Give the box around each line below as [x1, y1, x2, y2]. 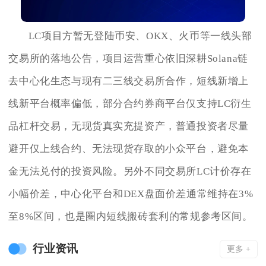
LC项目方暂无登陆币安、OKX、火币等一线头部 [28, 30, 252, 42]
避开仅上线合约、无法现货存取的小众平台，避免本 [8, 143, 249, 155]
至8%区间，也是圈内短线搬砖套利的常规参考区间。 [8, 211, 253, 223]
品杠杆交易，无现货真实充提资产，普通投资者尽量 [8, 121, 249, 132]
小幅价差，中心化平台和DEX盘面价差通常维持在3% [8, 188, 254, 200]
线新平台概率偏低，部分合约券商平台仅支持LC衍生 [8, 98, 252, 110]
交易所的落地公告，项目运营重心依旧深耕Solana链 [8, 53, 248, 65]
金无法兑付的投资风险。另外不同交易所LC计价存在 [8, 166, 252, 178]
